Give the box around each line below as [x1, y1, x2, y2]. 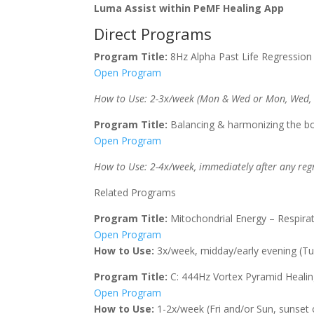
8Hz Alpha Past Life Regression [168, 49, 313, 63]
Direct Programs [94, 22, 212, 44]
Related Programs [94, 185, 177, 199]
